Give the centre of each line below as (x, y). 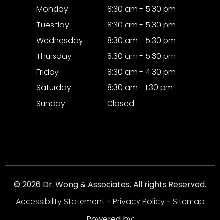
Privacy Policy (138, 201)
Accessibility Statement (60, 201)
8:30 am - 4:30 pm (141, 72)
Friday (48, 72)
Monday (52, 9)
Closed (121, 103)
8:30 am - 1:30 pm (140, 87)
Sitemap (189, 201)
